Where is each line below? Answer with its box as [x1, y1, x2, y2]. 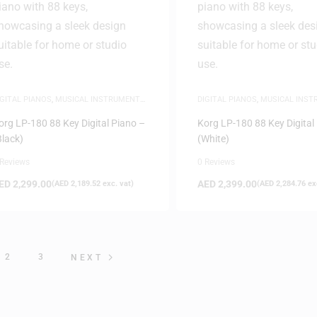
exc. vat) [100, 178, 134, 188]
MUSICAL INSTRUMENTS [55, 94, 145, 104]
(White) [197, 132, 229, 144]
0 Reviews [197, 156, 235, 167]
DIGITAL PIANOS [197, 94, 257, 104]
